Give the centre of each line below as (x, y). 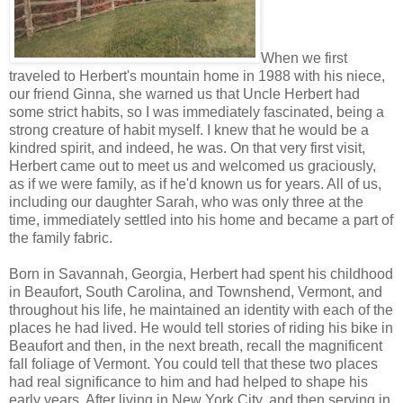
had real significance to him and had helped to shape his (188, 381)
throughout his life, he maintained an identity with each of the (201, 309)
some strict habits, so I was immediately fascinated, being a (197, 112)
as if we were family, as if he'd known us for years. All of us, (195, 184)
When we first (304, 58)
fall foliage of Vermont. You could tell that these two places (193, 363)
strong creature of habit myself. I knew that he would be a (189, 130)
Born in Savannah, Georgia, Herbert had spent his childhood (201, 273)
